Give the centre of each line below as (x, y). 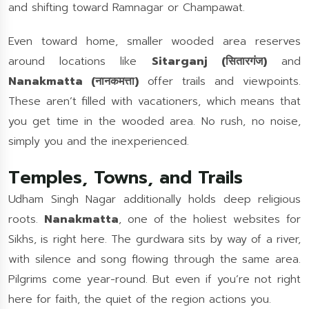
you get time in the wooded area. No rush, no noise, (154, 121)
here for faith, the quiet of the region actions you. (140, 299)
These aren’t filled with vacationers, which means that (154, 101)
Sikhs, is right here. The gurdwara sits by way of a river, (154, 239)
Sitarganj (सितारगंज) (209, 61)
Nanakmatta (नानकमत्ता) (73, 81)
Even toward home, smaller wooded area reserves (154, 41)
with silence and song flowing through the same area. (154, 259)
